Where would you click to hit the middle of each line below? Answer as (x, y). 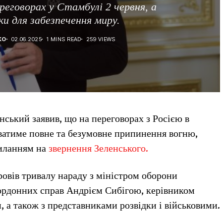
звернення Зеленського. (98, 149)
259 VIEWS (101, 39)
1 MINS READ (64, 39)
